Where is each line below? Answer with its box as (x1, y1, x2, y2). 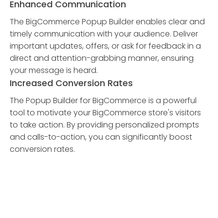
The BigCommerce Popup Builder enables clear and (10, 16, 205, 27)
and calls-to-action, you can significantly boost (10, 131, 192, 143)
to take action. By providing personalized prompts (10, 119, 199, 130)
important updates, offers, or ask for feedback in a (10, 40, 201, 52)
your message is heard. (10, 65, 98, 76)
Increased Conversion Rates (10, 77, 133, 89)
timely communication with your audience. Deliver (10, 28, 198, 39)
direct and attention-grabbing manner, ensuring (10, 53, 194, 64)
